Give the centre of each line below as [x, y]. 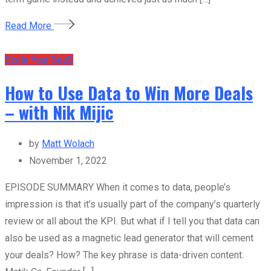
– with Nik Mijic [59, 112]
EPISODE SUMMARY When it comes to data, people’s [118, 188]
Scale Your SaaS [39, 59]
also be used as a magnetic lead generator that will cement [129, 238]
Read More [29, 25]
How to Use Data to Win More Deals [129, 92]
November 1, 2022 [68, 161]
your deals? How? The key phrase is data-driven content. [124, 255]
